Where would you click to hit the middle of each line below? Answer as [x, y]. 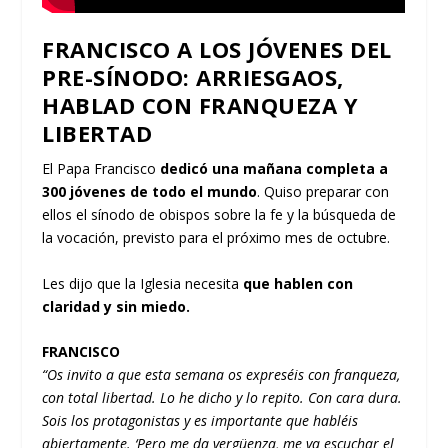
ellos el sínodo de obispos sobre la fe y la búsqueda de [219, 215]
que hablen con [298, 283]
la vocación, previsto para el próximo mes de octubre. [216, 238]
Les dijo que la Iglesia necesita [143, 283]
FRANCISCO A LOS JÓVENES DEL [217, 49]
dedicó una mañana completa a [274, 169]
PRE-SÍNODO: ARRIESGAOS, [193, 77]
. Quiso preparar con [323, 192]
